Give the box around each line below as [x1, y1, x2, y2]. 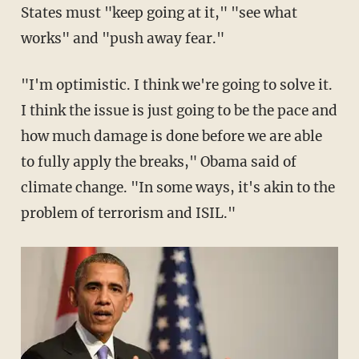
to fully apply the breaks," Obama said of [20, 153, 296, 171]
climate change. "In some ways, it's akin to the [20, 179, 335, 197]
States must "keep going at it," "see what [20, 4, 297, 22]
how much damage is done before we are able [20, 127, 322, 146]
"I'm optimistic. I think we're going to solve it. [20, 76, 333, 95]
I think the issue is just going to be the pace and [20, 102, 337, 120]
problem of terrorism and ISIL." [20, 204, 236, 223]
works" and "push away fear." [20, 30, 224, 48]
